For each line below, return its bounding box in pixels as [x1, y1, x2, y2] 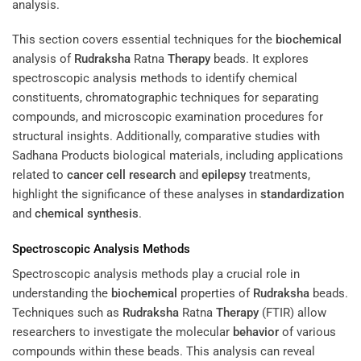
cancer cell [67, 168, 126, 183]
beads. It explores [210, 52, 309, 67]
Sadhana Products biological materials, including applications [12, 148, 343, 164]
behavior [233, 325, 279, 340]
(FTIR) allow [259, 305, 326, 321]
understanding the [12, 286, 111, 301]
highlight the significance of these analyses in [12, 187, 260, 202]
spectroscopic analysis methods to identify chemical [12, 71, 297, 86]
